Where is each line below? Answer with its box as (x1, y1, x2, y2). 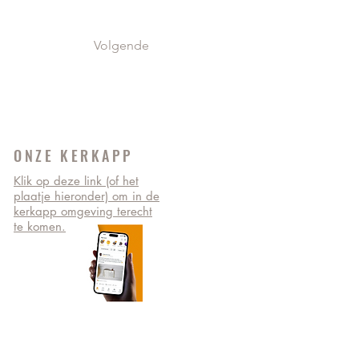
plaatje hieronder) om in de (14, 188, 159, 204)
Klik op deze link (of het (14, 173, 139, 188)
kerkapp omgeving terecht (14, 204, 152, 219)
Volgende (94, 38, 149, 53)
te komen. (14, 219, 66, 234)
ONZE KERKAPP (14, 145, 133, 166)
